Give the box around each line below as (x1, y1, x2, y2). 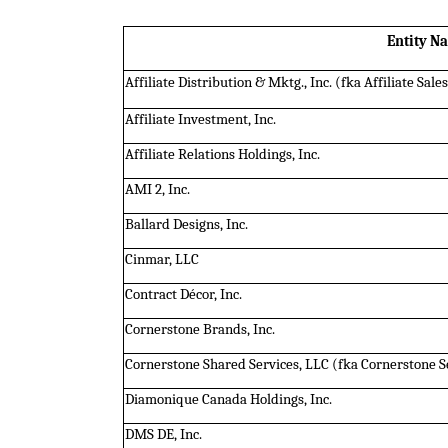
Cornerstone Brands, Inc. (124, 320, 275, 338)
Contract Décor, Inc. (124, 285, 242, 303)
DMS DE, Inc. (124, 425, 202, 443)
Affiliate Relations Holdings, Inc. (124, 145, 320, 163)
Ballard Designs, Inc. (124, 215, 248, 233)
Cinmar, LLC (124, 250, 199, 268)
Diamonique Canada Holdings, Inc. (124, 390, 332, 408)
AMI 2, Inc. (124, 180, 190, 198)
